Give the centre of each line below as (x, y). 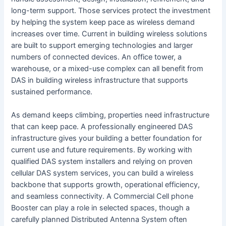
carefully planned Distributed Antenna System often (99, 219)
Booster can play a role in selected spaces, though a (101, 208)
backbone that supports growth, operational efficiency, (106, 184)
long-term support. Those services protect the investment (111, 10)
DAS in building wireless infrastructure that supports (100, 80)
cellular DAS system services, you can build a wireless (103, 173)
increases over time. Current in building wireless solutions (109, 34)
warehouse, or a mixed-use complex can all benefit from (107, 68)
